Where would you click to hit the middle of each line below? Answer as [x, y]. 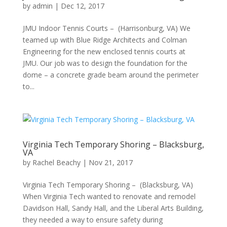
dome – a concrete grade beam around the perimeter [110, 75]
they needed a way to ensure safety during [92, 220]
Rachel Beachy [56, 162]
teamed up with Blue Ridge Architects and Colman [105, 40]
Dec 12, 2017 [82, 6]
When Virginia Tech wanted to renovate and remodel [109, 196]
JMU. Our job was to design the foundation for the [105, 63]
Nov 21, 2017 [110, 162]
